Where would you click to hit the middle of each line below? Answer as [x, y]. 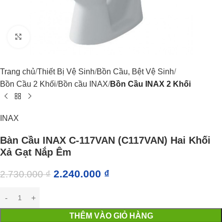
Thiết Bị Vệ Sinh [66, 72]
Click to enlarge [56, 37]
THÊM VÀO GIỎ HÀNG [111, 216]
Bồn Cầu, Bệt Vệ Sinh [135, 72]
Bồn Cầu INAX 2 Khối [150, 84]
